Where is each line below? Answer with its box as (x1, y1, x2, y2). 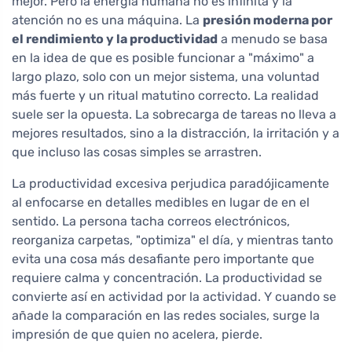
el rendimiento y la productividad (12, 31, 218, 47)
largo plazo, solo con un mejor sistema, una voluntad (12, 69, 320, 85)
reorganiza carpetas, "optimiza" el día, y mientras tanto (12, 233, 333, 248)
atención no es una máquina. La (12, 13, 203, 28)
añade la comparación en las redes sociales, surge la (12, 308, 320, 324)
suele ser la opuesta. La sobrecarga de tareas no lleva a (12, 107, 336, 123)
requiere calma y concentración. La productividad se (12, 270, 322, 286)
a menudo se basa (218, 31, 328, 47)
